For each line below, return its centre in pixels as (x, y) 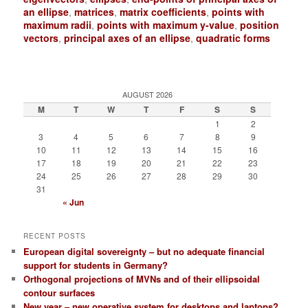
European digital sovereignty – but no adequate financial (144, 252)
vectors (41, 38)
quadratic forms (233, 38)
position (260, 25)
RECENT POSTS (55, 236)
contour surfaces (59, 293)
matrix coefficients (163, 12)
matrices (95, 12)
